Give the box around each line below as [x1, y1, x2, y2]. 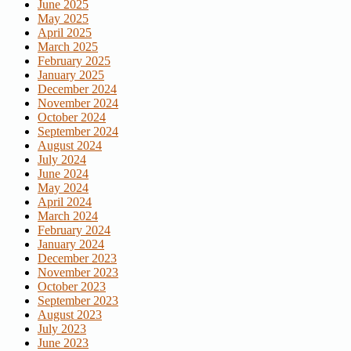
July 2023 [38, 321, 86, 335]
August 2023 [38, 307, 102, 321]
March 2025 [38, 39, 98, 53]
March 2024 [38, 208, 98, 223]
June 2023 [38, 335, 89, 349]
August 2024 [38, 138, 102, 152]
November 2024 [38, 96, 118, 110]
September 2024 [38, 124, 118, 138]
